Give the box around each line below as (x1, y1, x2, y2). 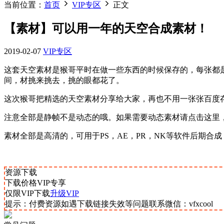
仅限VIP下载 (5, 188, 50, 197)
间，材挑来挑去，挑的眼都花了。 (4, 75, 124, 84)
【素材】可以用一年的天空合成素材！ (4, 21, 208, 35)
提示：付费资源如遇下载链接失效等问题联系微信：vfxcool (5, 199, 213, 208)
